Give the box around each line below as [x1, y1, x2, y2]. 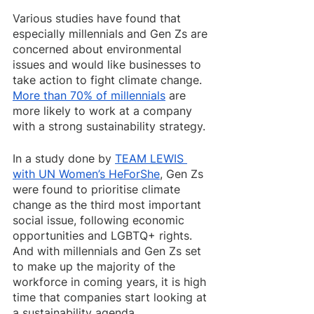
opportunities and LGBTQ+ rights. [13, 228, 196, 243]
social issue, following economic [13, 213, 188, 227]
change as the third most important [13, 198, 205, 212]
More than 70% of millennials [13, 88, 165, 102]
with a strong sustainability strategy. [13, 119, 209, 133]
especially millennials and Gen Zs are [13, 27, 211, 41]
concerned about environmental [13, 42, 185, 56]
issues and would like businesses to [13, 57, 205, 71]
